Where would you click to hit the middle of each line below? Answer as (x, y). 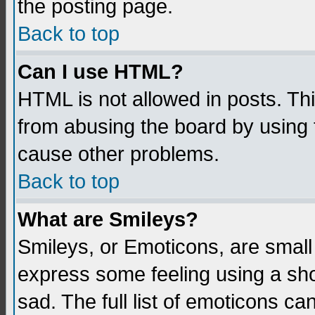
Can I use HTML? (101, 72)
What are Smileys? (108, 219)
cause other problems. (118, 154)
